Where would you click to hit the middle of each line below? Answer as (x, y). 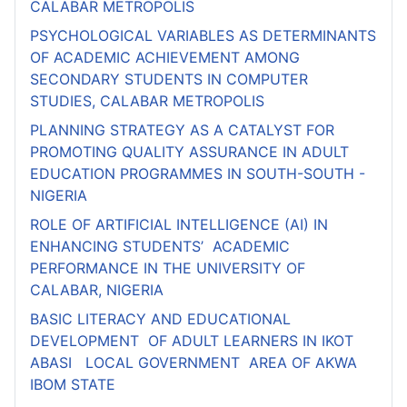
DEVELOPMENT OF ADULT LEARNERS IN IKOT (192, 340)
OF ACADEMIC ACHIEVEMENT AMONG (165, 57)
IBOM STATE (73, 384)
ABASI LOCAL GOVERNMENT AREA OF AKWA (194, 362)
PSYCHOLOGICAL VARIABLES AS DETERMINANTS (203, 35)
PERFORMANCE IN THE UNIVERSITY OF (168, 268)
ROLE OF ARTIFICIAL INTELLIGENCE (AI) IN (179, 224)
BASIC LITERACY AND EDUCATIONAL (160, 318)
